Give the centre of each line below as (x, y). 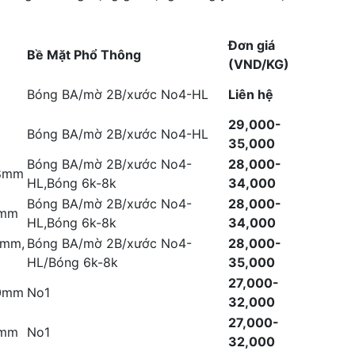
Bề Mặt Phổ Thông (84, 55)
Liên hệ (251, 94)
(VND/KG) (259, 64)
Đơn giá (252, 45)
